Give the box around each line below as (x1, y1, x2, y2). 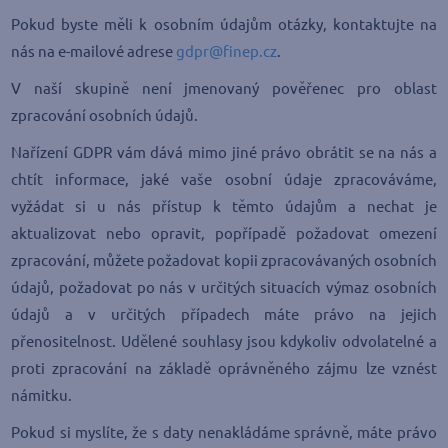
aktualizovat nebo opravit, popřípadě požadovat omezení (11, 225, 437, 242)
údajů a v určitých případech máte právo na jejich (11, 306, 437, 323)
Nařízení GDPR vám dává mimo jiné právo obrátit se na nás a (11, 144, 437, 161)
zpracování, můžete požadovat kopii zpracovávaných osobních (11, 252, 437, 269)
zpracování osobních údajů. (11, 107, 199, 124)
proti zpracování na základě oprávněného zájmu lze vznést (11, 360, 437, 377)
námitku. (11, 387, 76, 404)
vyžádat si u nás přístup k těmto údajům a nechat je (11, 198, 437, 215)
